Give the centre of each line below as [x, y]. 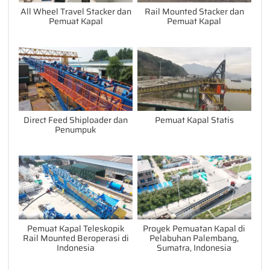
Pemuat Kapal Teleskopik [76, 228]
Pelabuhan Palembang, [194, 238]
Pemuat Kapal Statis [194, 121]
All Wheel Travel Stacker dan [76, 12]
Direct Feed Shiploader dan [76, 121]
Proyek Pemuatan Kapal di [194, 228]
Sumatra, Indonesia [194, 248]
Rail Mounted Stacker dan [194, 12]
